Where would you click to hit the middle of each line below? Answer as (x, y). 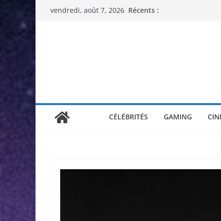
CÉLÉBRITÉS (128, 117)
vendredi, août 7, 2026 (87, 10)
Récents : (144, 10)
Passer (48, 6)
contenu (51, 34)
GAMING (178, 117)
